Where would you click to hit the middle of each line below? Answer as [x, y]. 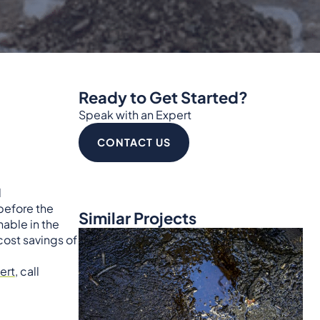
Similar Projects [137, 217]
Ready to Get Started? [163, 97]
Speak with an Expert [135, 114]
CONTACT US [134, 142]
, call [27, 271]
